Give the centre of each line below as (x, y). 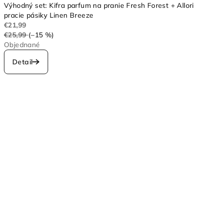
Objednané (22, 44)
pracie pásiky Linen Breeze (49, 15)
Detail (23, 62)
